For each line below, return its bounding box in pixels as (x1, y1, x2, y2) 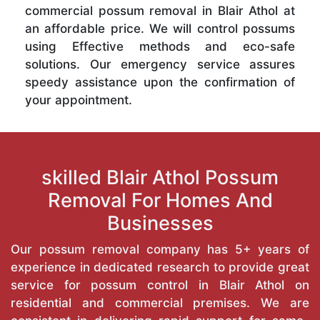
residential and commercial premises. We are (11, 295, 309, 310)
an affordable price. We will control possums (25, 21, 295, 36)
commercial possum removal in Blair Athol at (25, 3, 295, 18)
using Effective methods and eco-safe (25, 39, 295, 54)
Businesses (106, 211, 214, 235)
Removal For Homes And (47, 188, 273, 212)
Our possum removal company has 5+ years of (11, 241, 309, 256)
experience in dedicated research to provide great (11, 259, 309, 274)
